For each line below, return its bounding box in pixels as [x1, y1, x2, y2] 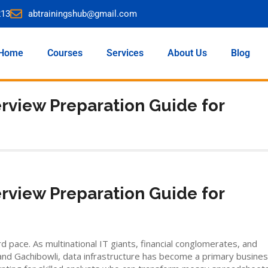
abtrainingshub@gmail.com [28, 8, 137, 19]
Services [106, 47, 144, 59]
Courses [47, 47, 83, 59]
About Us [167, 47, 207, 59]
